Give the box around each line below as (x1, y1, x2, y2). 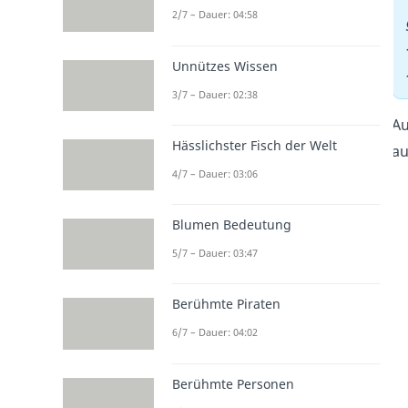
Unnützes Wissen (172, 56, 278, 75)
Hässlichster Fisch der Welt (172, 136, 337, 154)
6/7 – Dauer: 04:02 (172, 325, 258, 340)
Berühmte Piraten (172, 295, 280, 313)
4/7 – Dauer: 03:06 (172, 166, 258, 180)
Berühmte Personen (172, 374, 294, 393)
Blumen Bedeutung (172, 216, 291, 234)
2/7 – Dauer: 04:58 (172, 7, 258, 22)
